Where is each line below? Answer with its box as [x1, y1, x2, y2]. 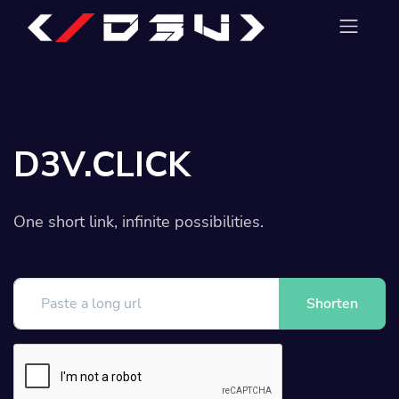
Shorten [306, 294, 358, 313]
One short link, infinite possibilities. [13, 211, 264, 232]
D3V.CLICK [13, 141, 191, 189]
